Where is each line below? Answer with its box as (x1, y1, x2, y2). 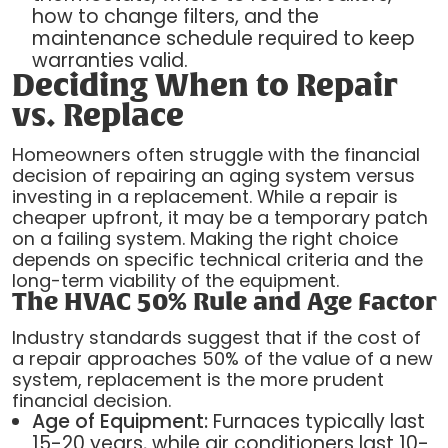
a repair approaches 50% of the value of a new (11, 345, 433, 371)
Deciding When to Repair (11, 72, 397, 103)
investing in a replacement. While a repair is (11, 184, 398, 210)
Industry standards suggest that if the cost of (11, 324, 421, 350)
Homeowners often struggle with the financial (11, 142, 420, 168)
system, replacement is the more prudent (11, 366, 384, 392)
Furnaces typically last (207, 407, 425, 435)
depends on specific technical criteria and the (11, 247, 423, 273)
